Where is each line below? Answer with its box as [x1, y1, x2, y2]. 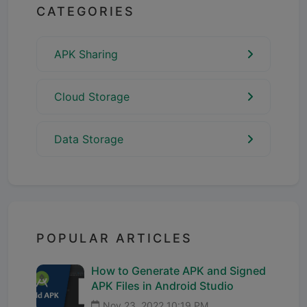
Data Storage [54, 132, 123, 146]
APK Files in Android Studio [91, 278, 234, 293]
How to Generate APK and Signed [91, 263, 266, 278]
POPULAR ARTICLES [36, 230, 193, 245]
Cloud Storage [54, 89, 130, 103]
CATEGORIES [36, 3, 135, 19]
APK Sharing [54, 47, 118, 61]
